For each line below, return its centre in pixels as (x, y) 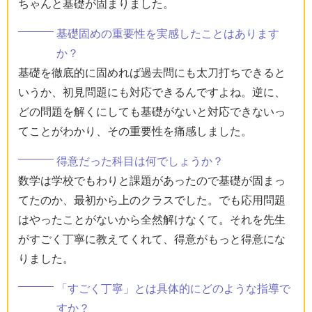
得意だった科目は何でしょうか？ (140, 161)
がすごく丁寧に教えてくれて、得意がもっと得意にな (152, 239)
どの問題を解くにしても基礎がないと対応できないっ (152, 111)
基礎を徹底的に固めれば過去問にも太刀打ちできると (152, 72)
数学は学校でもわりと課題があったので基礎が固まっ (152, 180)
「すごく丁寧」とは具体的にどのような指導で (173, 288)
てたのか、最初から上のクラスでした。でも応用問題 (152, 200)
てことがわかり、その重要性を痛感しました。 (135, 131)
